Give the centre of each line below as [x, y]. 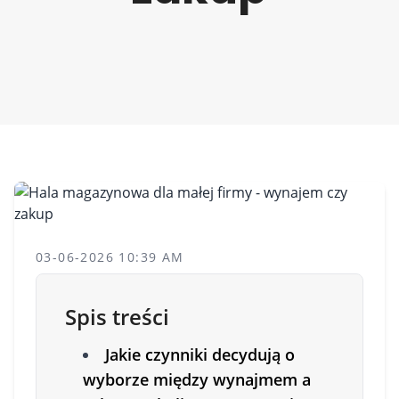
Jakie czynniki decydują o [200, 354]
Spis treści [117, 317]
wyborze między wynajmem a [197, 379]
